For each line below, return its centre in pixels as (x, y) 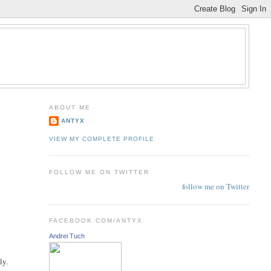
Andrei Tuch (67, 236)
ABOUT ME (70, 107)
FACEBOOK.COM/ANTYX (96, 221)
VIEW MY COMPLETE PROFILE (101, 139)
